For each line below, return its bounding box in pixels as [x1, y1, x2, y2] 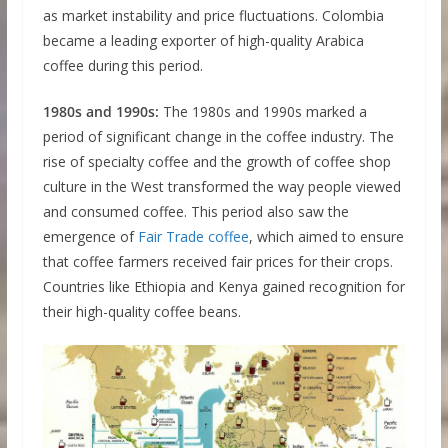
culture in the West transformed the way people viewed [42, 177, 401, 197]
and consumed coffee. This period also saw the [42, 202, 349, 222]
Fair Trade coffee [137, 227, 249, 247]
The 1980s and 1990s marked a [158, 102, 367, 122]
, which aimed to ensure [248, 227, 404, 247]
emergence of [42, 227, 138, 247]
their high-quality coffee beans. [42, 302, 241, 322]
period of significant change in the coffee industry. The [42, 127, 394, 147]
